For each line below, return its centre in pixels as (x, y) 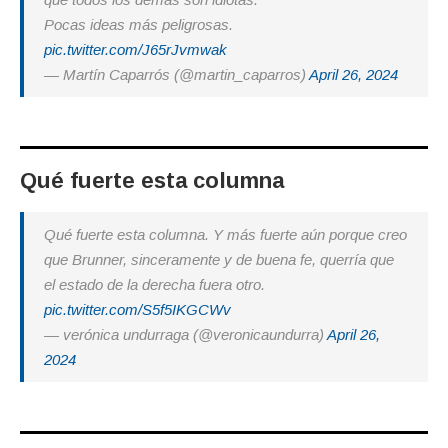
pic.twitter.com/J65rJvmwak (135, 50)
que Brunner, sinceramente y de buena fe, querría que (219, 260)
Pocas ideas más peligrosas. (138, 25)
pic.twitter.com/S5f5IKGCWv (137, 310)
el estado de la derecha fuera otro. (154, 285)
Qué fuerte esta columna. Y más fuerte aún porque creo (225, 235)
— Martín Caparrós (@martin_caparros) (176, 75)
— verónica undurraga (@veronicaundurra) (185, 335)
